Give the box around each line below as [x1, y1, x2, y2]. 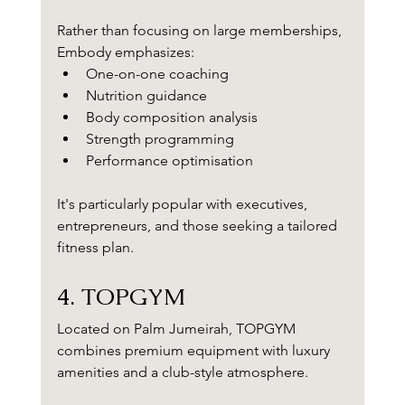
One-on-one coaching [85, 65, 229, 83]
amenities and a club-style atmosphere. [56, 363, 308, 381]
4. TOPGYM [56, 281, 185, 313]
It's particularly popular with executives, [56, 195, 311, 213]
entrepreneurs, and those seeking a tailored [56, 217, 341, 235]
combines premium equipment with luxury [56, 342, 334, 360]
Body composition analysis [85, 108, 258, 127]
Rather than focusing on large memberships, [56, 22, 345, 40]
